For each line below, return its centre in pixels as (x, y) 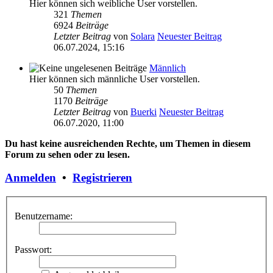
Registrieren (102, 178)
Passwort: (33, 249)
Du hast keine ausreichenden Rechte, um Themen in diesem (128, 143)
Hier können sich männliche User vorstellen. (115, 79)
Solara (143, 36)
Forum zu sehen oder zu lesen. (67, 154)
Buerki (144, 112)
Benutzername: (44, 216)
